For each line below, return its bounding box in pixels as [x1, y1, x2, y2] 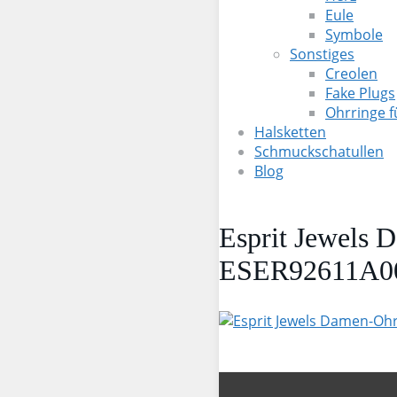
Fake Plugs [325, 83, 395, 103]
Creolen [325, 64, 378, 83]
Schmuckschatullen [254, 142, 384, 161]
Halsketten [254, 122, 326, 142]
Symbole [325, 25, 383, 44]
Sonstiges [290, 44, 354, 64]
